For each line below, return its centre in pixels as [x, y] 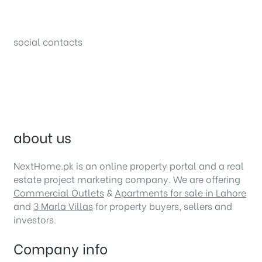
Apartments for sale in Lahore [180, 192]
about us [42, 137]
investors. [35, 219]
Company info [61, 248]
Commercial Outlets [59, 192]
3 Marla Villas [63, 206]
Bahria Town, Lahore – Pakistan [83, 18]
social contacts [48, 41]
